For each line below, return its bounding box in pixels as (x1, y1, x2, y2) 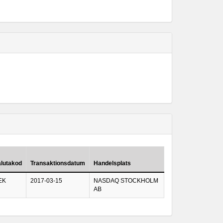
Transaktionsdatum (30, 160, 85, 167)
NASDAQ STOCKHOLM (94, 177, 158, 184)
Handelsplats (94, 160, 131, 167)
